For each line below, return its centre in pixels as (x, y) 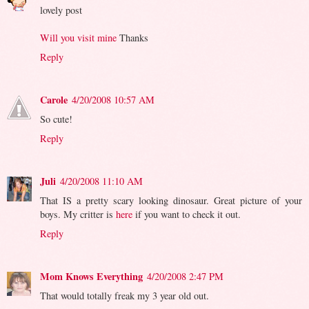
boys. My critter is (78, 214)
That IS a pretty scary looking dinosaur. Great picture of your (171, 200)
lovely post (61, 10)
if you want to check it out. (187, 214)
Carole (54, 99)
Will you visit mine (78, 37)
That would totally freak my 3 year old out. (124, 295)
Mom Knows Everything (91, 276)
